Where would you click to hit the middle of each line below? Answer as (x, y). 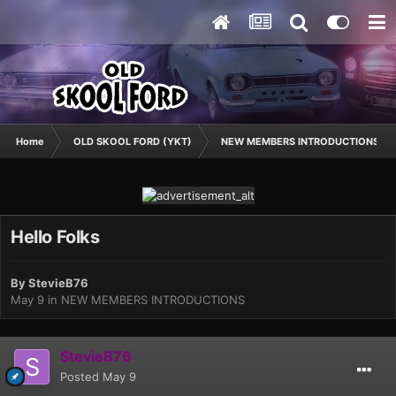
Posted (81, 376)
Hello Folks (55, 236)
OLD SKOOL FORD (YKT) (133, 141)
